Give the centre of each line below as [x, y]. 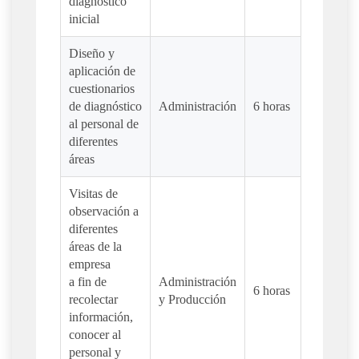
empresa [90, 264]
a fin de [88, 282]
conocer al [95, 335]
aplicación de [102, 71]
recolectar [93, 300]
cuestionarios [102, 89]
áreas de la [95, 247]
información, [101, 317]
